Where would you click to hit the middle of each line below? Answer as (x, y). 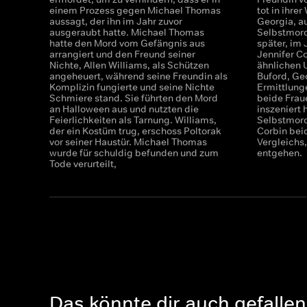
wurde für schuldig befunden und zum (134, 153)
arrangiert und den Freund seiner (122, 54)
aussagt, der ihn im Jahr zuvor (116, 21)
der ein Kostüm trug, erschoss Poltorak (135, 131)
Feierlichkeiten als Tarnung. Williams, (133, 120)
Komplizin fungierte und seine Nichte (132, 87)
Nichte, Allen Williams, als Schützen (129, 65)
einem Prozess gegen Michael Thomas (135, 10)
